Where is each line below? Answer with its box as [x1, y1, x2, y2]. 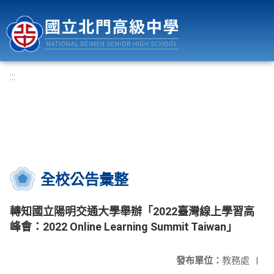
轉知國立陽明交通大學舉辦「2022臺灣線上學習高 [10, 205, 254, 218]
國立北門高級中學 [201, 3, 265, 12]
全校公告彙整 [40, 171, 128, 188]
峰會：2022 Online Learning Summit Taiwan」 [10, 220, 237, 233]
